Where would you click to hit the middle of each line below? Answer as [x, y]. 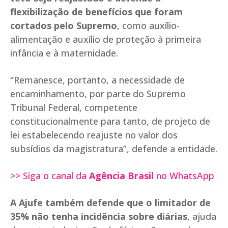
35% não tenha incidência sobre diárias [99, 217]
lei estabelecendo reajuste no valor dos [94, 135]
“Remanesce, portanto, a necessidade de [97, 80]
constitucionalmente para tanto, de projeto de [110, 121]
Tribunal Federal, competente [74, 108]
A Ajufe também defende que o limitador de [110, 203]
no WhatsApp [185, 176]
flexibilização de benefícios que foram [96, 12]
